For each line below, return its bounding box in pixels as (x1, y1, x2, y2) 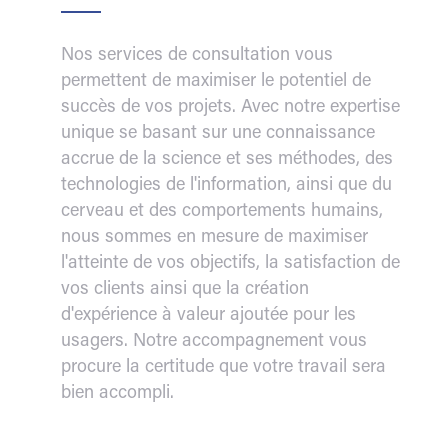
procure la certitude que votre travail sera (60, 359, 386, 378)
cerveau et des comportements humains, (60, 203, 383, 222)
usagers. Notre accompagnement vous (60, 333, 367, 352)
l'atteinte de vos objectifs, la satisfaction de (60, 255, 400, 274)
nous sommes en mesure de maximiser (60, 229, 368, 248)
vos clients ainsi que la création (60, 281, 309, 300)
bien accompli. (60, 385, 174, 404)
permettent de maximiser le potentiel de (60, 73, 371, 92)
